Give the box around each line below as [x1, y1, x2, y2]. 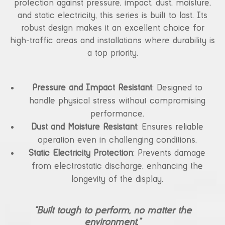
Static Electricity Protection [29, 149, 133, 158]
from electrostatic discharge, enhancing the [31, 162, 203, 171]
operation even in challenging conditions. [37, 136, 197, 145]
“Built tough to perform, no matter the [34, 206, 191, 216]
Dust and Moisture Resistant [31, 123, 137, 132]
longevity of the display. [71, 175, 163, 184]
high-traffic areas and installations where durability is [10, 36, 215, 46]
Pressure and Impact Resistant [32, 83, 152, 93]
